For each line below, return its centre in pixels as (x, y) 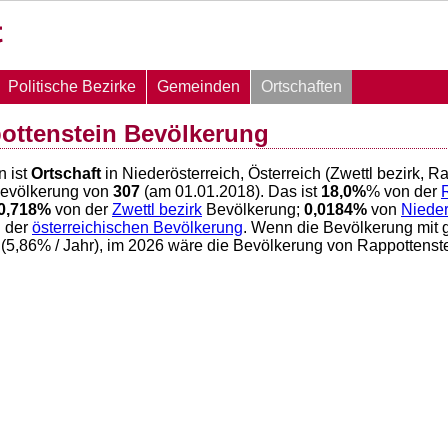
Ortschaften (301, 86)
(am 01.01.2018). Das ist (230, 192)
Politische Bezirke (72, 86)
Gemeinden (198, 86)
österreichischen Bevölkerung (137, 228)
